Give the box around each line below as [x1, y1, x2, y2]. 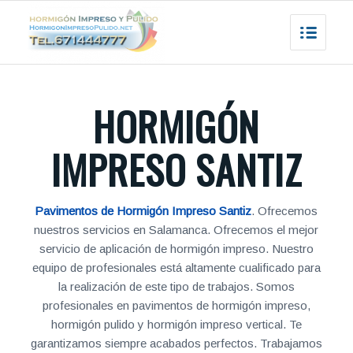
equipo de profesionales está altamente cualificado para [32, 261, 321, 274]
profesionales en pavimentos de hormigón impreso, [42, 299, 310, 312]
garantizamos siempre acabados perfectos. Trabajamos [30, 336, 322, 350]
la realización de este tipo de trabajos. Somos [58, 280, 295, 293]
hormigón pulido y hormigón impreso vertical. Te [50, 318, 302, 331]
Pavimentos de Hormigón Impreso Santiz [35, 204, 252, 217]
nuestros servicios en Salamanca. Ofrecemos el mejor [34, 223, 319, 236]
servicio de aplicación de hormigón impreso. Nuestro [39, 242, 314, 255]
